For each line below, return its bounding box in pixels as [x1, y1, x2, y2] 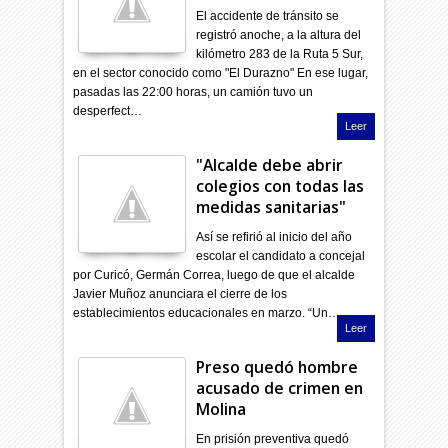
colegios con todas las [196, 174, 365, 197]
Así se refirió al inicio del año [196, 229, 353, 244]
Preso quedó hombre [196, 355, 359, 378]
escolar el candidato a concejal [196, 248, 366, 263]
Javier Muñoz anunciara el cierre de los [73, 286, 288, 301]
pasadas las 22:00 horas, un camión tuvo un [73, 84, 314, 99]
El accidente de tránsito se [196, 8, 340, 23]
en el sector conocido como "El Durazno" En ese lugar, [73, 65, 369, 80]
